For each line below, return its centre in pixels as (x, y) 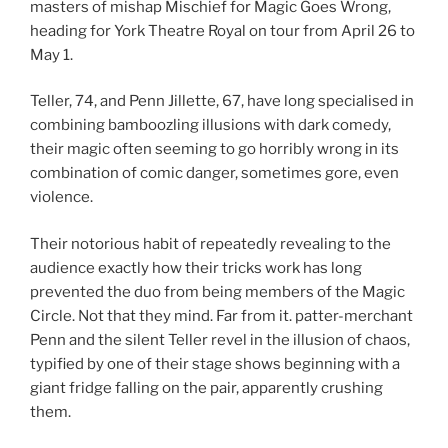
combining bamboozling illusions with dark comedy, (210, 125)
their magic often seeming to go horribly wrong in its (214, 149)
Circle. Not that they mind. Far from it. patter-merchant (221, 315)
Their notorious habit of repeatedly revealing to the (210, 243)
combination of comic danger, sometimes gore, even (214, 173)
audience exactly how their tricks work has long (196, 267)
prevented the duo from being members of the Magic (217, 291)
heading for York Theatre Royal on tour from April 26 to (222, 30)
